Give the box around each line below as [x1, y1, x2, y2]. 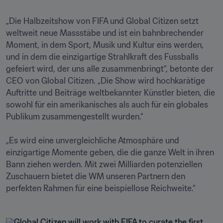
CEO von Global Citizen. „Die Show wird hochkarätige [6, 76, 205, 86]
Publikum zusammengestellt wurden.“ [6, 111, 143, 121]
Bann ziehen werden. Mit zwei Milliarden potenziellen [6, 159, 202, 169]
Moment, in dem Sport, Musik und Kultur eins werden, [6, 40, 204, 50]
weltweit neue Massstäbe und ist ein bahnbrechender [6, 28, 204, 38]
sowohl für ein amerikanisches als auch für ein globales [6, 100, 208, 110]
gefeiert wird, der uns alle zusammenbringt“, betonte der [6, 64, 214, 74]
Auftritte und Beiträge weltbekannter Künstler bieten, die [6, 88, 215, 98]
